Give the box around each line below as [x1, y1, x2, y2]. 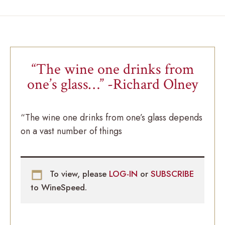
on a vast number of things [21, 125, 122, 138]
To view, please [47, 168, 109, 180]
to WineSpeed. [31, 181, 87, 193]
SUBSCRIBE [151, 168, 194, 180]
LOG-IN [109, 168, 140, 180]
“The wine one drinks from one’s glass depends [21, 111, 202, 125]
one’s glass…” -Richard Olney [27, 75, 198, 95]
